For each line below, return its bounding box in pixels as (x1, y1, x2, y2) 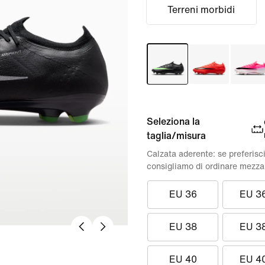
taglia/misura (147, 131, 206, 141)
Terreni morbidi (167, 5, 235, 15)
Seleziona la (147, 117, 200, 127)
